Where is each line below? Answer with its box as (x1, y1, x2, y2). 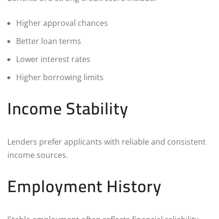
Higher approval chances (16, 17, 108, 28)
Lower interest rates (16, 53, 90, 65)
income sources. (7, 149, 68, 160)
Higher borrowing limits (16, 71, 104, 83)
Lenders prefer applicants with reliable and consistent (7, 136, 206, 147)
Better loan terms (16, 35, 81, 46)
